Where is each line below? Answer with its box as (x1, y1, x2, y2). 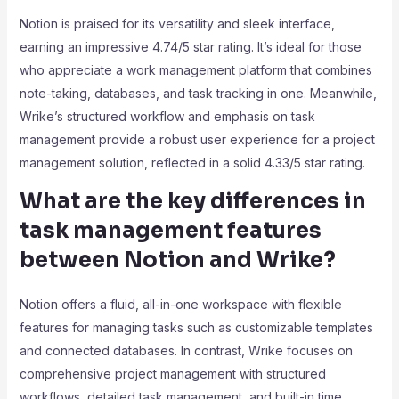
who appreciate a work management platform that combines (19, 62, 372, 77)
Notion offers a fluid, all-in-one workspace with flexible (19, 297, 342, 312)
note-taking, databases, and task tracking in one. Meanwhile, (19, 85, 377, 101)
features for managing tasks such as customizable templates (19, 320, 373, 335)
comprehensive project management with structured (19, 366, 326, 381)
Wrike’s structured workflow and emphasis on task (19, 109, 315, 124)
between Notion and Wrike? (19, 247, 336, 273)
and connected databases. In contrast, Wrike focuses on (19, 343, 353, 358)
